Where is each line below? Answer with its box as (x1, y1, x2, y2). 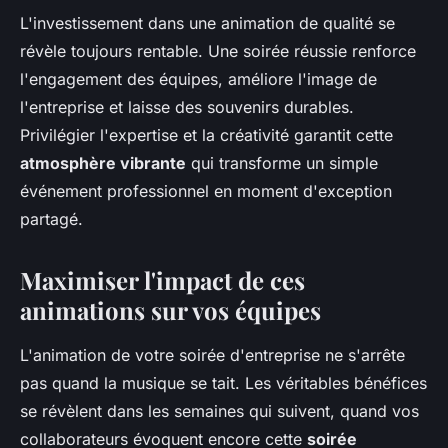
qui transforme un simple (186, 153, 378, 174)
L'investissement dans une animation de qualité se (20, 13, 395, 34)
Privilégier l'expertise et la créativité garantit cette (20, 125, 393, 146)
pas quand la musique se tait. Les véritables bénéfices (20, 373, 427, 394)
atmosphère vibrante (20, 153, 186, 174)
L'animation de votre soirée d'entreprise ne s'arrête (20, 345, 405, 366)
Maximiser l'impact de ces (20, 264, 305, 297)
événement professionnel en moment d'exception (20, 181, 392, 202)
